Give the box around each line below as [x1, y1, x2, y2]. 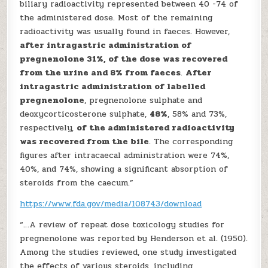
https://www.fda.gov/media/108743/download [20, 197, 202, 210]
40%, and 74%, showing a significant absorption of [20, 163, 229, 175]
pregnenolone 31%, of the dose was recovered [20, 53, 228, 65]
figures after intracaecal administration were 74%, [20, 149, 230, 162]
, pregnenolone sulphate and [84, 94, 203, 106]
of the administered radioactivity [77, 121, 235, 134]
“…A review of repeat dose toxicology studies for [20, 218, 225, 231]
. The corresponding [149, 135, 233, 148]
